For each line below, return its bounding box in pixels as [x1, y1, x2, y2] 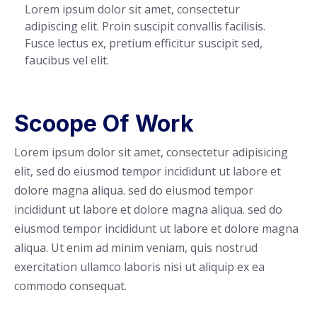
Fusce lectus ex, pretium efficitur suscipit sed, [25, 35, 263, 51]
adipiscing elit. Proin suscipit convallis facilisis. [25, 18, 265, 34]
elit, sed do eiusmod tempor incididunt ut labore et [14, 163, 281, 179]
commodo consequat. [14, 277, 127, 294]
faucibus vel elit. [25, 52, 109, 68]
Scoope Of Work [14, 109, 194, 137]
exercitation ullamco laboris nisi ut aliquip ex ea [14, 258, 265, 275]
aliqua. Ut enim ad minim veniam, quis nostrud [14, 239, 258, 255]
